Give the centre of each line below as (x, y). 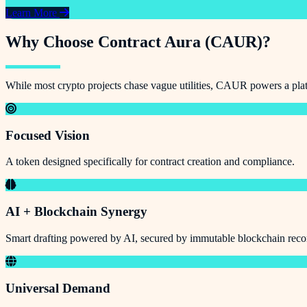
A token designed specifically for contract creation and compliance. (150, 162)
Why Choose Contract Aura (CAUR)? (138, 42)
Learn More (33, 13)
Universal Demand (58, 288)
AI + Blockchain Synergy (76, 212)
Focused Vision (48, 135)
